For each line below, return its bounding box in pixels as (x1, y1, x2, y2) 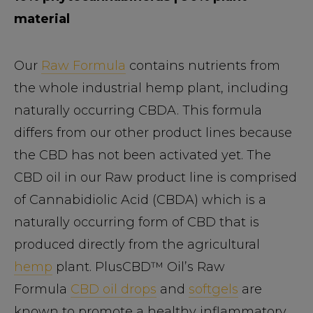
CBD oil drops (71, 281, 156, 297)
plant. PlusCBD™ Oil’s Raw (52, 259, 225, 275)
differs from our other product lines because (14, 124, 292, 140)
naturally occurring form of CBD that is (14, 214, 259, 230)
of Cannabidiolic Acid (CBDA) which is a (14, 191, 266, 208)
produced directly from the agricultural (14, 236, 260, 252)
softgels (189, 281, 238, 297)
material (14, 10, 70, 27)
